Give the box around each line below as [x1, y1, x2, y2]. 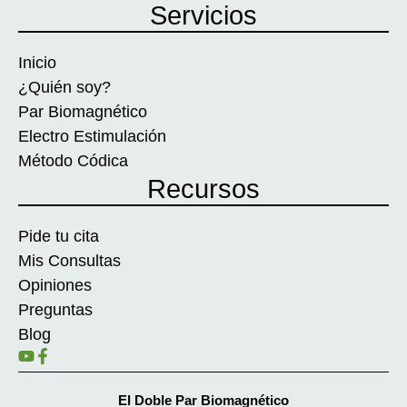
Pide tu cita [18, 227, 99, 246]
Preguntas [18, 301, 93, 320]
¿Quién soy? [18, 78, 111, 97]
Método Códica [18, 152, 128, 171]
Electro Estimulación [18, 127, 166, 146]
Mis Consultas [18, 252, 121, 271]
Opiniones [18, 276, 92, 295]
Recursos [147, 174, 260, 204]
